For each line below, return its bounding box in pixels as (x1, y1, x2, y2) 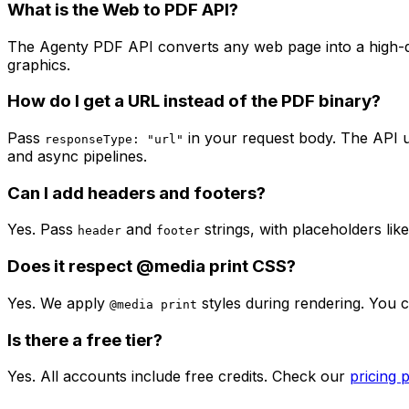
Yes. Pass (7, 220, 78, 239)
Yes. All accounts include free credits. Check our (7, 367, 345, 386)
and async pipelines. (7, 147, 147, 166)
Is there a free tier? (7, 329, 163, 351)
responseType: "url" (45, 132, 184, 147)
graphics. (7, 55, 70, 74)
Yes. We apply (7, 293, 110, 312)
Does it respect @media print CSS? (7, 256, 296, 278)
